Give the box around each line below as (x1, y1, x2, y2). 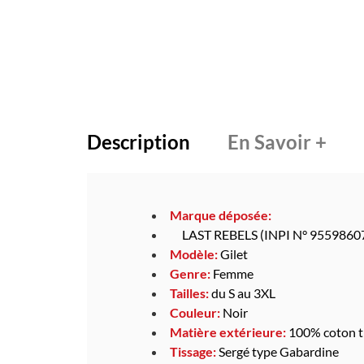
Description (87, 129, 190, 154)
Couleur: (170, 304, 220, 320)
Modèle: (170, 245, 218, 262)
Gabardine (279, 343, 341, 359)
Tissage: (170, 343, 219, 359)
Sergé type (219, 343, 279, 359)
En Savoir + (227, 129, 327, 154)
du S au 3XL (209, 284, 275, 301)
